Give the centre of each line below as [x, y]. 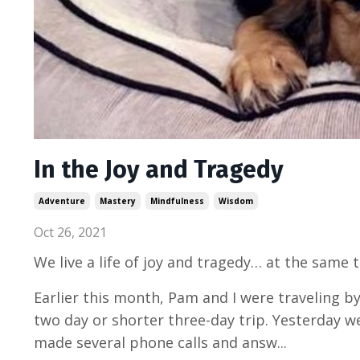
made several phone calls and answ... [160, 343]
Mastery [118, 201]
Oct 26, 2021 [70, 233]
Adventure [62, 201]
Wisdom [236, 201]
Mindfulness [177, 201]
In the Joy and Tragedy [159, 170]
